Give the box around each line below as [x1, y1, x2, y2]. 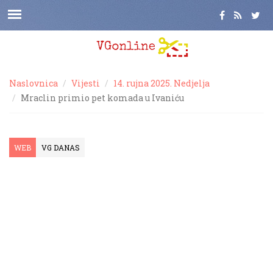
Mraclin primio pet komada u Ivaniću [21, 92, 184, 104]
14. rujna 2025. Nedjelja [113, 77, 210, 89]
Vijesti [71, 77, 100, 89]
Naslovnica [9, 77, 58, 89]
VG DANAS [41, 143, 80, 152]
